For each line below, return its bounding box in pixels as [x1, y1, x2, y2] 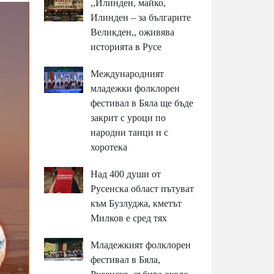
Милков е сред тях [91, 213, 168, 224]
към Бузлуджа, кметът [91, 198, 182, 209]
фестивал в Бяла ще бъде [91, 98, 194, 109]
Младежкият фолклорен [91, 240, 191, 251]
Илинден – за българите [91, 12, 191, 23]
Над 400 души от [91, 169, 161, 180]
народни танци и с [91, 127, 169, 138]
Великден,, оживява [91, 27, 175, 38]
